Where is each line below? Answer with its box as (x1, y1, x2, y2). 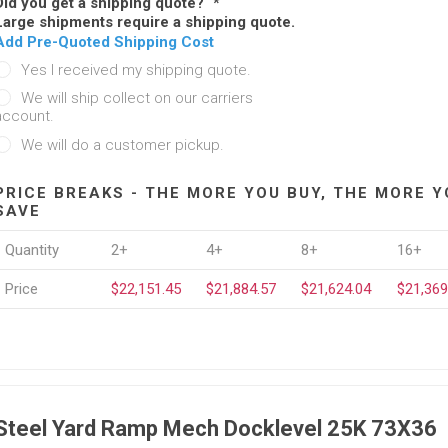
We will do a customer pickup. (20, 136, 224, 155)
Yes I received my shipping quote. (20, 61, 251, 80)
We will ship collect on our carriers (20, 89, 253, 108)
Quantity (4, 241, 59, 260)
